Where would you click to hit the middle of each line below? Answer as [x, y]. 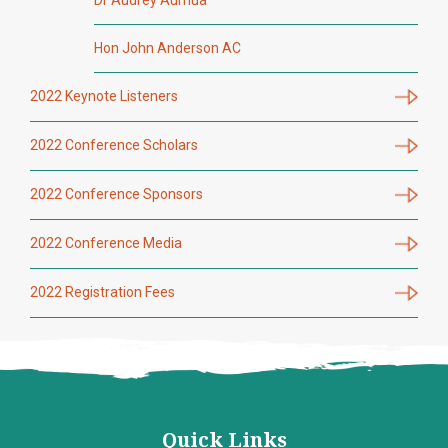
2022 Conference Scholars [114, 145]
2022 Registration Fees [102, 292]
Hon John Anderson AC [167, 48]
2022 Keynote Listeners [104, 96]
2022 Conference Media [106, 243]
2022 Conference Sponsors [116, 194]
